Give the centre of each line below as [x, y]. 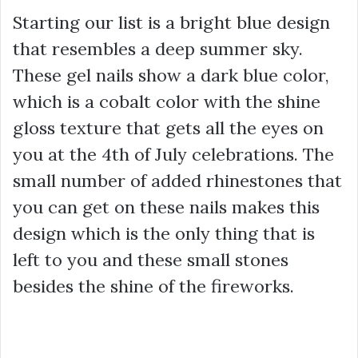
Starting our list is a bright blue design [171, 22]
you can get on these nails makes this [166, 207]
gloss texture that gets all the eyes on [168, 127]
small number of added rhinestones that [177, 180]
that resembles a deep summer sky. [158, 48]
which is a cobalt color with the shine [167, 101]
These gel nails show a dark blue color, [171, 75]
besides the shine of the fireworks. [153, 286]
